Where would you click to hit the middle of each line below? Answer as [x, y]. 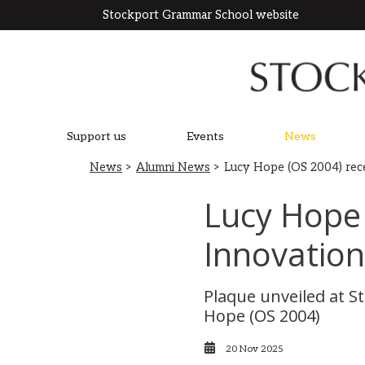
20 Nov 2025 [255, 349]
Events [205, 136]
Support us [96, 136]
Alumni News [173, 167]
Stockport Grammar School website [201, 15]
